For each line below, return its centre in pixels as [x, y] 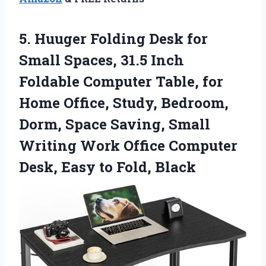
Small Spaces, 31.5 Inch [102, 60]
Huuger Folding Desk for [121, 38]
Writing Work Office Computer [128, 145]
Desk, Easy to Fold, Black [107, 167]
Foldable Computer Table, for [121, 81]
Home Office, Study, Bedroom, [124, 102]
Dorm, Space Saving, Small [115, 124]
